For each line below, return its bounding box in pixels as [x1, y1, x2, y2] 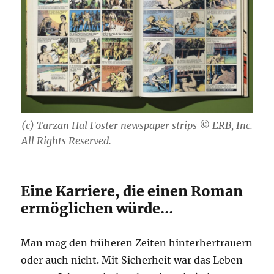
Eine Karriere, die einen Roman [21, 182, 243, 201]
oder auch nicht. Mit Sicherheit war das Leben [21, 254, 243, 267]
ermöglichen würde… [21, 199, 174, 218]
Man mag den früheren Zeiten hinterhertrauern [21, 237, 253, 250]
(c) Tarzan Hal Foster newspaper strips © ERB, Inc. [21, 119, 253, 132]
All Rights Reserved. [21, 135, 111, 147]
